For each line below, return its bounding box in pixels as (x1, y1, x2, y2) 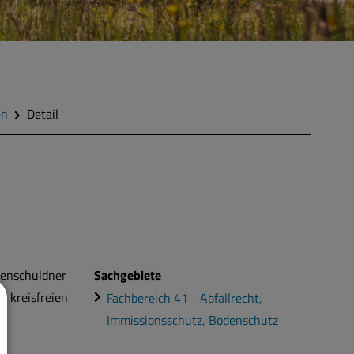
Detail (27, 104, 58, 123)
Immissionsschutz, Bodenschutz (107, 310, 279, 330)
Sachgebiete (94, 265, 162, 285)
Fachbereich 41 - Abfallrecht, (107, 288, 263, 307)
